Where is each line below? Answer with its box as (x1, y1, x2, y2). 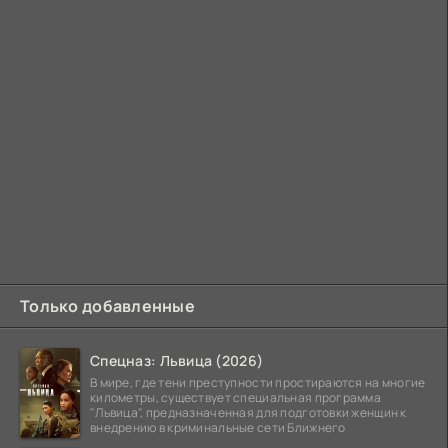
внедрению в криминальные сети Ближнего (90, 418, 346, 436)
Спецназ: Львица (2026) (90, 350, 264, 370)
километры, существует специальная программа (90, 388, 382, 406)
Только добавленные (20, 294, 196, 317)
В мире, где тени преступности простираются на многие (90, 373, 426, 391)
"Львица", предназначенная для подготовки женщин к (90, 403, 407, 421)
